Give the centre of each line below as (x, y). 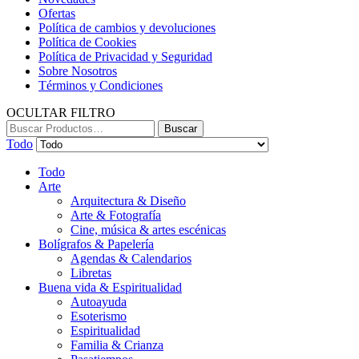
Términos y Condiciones (101, 86)
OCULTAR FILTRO (61, 113)
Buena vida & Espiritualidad (110, 288)
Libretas (91, 273)
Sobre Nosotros (78, 71)
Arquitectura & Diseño (128, 201)
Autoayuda (99, 302)
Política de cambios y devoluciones (127, 28)
